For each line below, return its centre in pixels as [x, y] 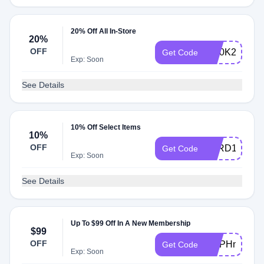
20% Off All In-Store [104, 31]
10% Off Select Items [106, 127]
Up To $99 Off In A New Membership [131, 223]
